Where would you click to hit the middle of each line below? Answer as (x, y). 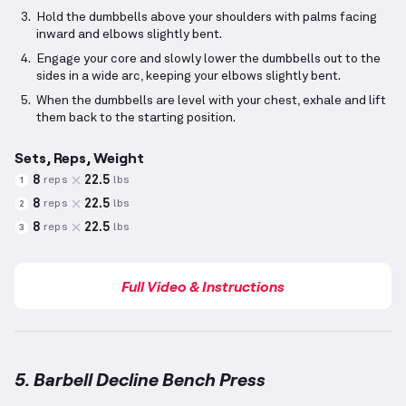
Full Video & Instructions (203, 286)
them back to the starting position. (136, 118)
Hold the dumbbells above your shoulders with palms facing (207, 18)
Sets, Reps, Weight (79, 158)
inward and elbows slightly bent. (129, 35)
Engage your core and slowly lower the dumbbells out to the (208, 59)
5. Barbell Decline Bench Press (140, 379)
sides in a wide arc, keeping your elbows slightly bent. (188, 77)
